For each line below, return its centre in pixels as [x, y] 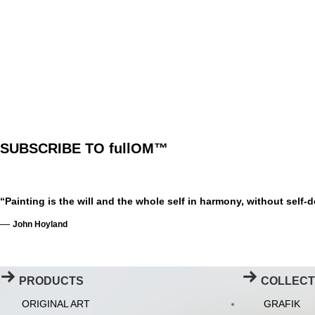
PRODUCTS [51, 281]
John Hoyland [40, 224]
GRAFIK [282, 303]
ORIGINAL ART [56, 303]
